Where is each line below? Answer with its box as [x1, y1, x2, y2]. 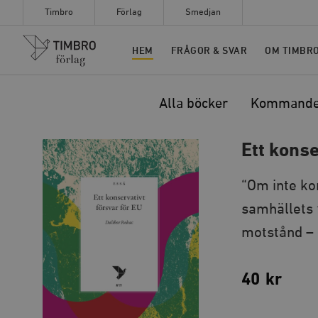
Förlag [116, 8, 142, 17]
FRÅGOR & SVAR [170, 45, 247, 56]
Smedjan [185, 8, 221, 17]
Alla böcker [159, 97, 228, 111]
